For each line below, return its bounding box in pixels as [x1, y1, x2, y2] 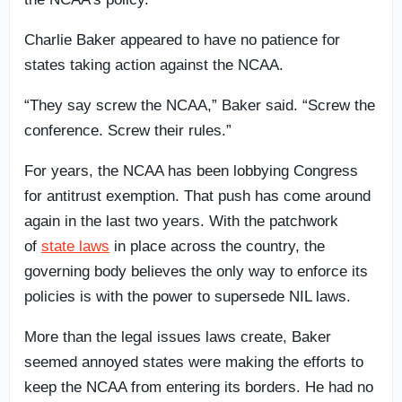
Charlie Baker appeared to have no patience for [24, 31, 340, 48]
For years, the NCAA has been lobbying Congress [24, 162, 358, 179]
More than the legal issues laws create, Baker [24, 328, 331, 345]
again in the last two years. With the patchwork [24, 212, 338, 230]
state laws [41, 237, 109, 255]
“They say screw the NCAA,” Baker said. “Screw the [24, 96, 375, 114]
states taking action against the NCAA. [24, 56, 284, 74]
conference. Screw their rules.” [24, 121, 232, 139]
